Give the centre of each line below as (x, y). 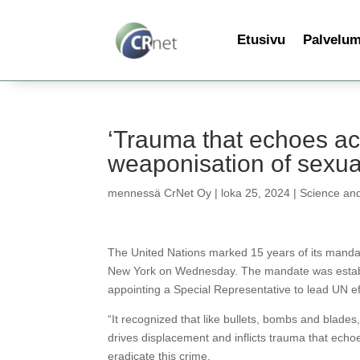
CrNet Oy (188, 193)
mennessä (136, 193)
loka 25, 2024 (256, 193)
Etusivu (261, 40)
